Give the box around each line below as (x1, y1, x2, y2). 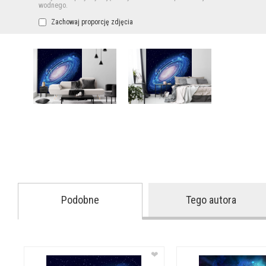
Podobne (61, 193, 99, 206)
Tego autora (185, 193, 236, 206)
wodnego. (39, 1, 68, 10)
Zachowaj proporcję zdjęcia (49, 18, 133, 27)
